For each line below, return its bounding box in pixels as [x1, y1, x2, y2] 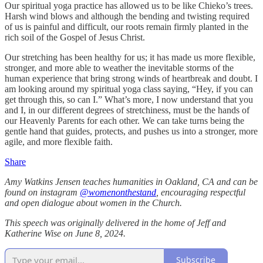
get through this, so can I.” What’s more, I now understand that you [5, 94, 253, 104]
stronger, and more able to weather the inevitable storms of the [5, 62, 234, 73]
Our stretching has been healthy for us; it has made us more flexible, [5, 52, 255, 62]
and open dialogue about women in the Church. [5, 197, 182, 208]
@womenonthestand [80, 187, 156, 197]
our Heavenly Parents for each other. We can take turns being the [5, 115, 244, 126]
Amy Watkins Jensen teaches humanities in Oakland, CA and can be [5, 176, 258, 187]
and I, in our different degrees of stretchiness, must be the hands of [5, 104, 249, 115]
